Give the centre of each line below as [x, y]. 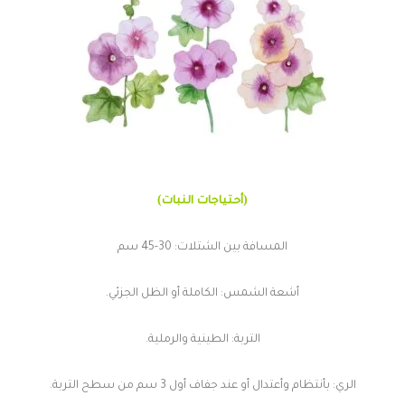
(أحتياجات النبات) [202, 199]
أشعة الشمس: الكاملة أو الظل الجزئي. [202, 294]
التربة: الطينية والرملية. [202, 340]
